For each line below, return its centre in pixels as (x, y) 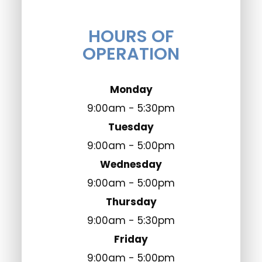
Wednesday (131, 164)
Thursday (131, 201)
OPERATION (131, 54)
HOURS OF (131, 36)
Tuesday (131, 127)
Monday (131, 89)
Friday (131, 239)
